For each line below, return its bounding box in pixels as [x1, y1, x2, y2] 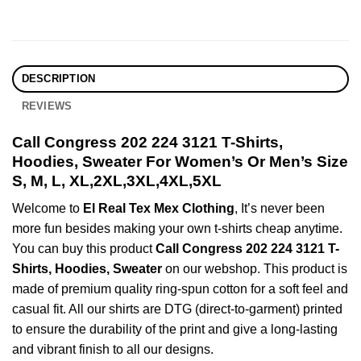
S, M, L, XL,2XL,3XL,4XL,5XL [12, 172, 222, 189]
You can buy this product [12, 242, 156, 256]
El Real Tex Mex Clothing [83, 201, 234, 216]
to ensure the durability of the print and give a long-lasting [12, 322, 338, 337]
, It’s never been [234, 201, 325, 216]
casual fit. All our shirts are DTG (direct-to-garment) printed [12, 302, 342, 317]
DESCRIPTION [21, 72, 96, 85]
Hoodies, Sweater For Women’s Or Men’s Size [12, 152, 348, 170]
